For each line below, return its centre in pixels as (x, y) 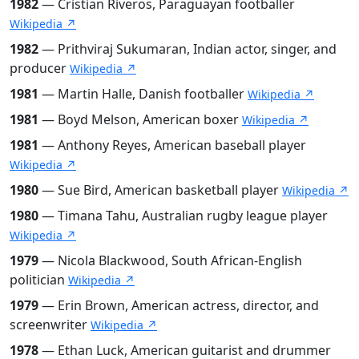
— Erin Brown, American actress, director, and (179, 305)
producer (40, 68)
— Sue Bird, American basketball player (160, 190)
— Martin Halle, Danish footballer (143, 93)
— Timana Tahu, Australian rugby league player (183, 215)
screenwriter (50, 324)
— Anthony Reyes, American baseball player (172, 145)
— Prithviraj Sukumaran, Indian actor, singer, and (188, 48)
